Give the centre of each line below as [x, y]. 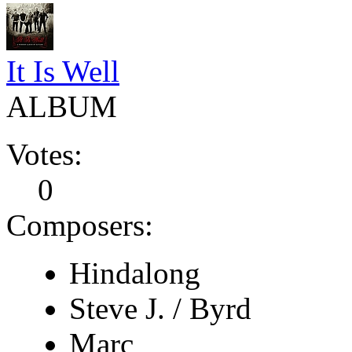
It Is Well [63, 71]
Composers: [80, 225]
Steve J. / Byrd [160, 308]
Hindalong [135, 273]
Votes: [44, 154]
